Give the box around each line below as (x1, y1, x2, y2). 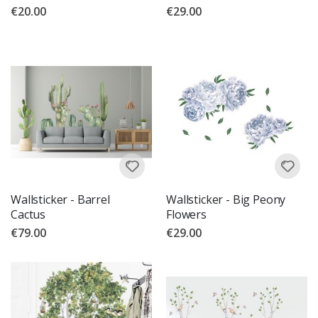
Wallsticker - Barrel (11, 192, 110, 208)
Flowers (166, 207, 207, 223)
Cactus (11, 207, 46, 223)
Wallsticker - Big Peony (166, 192, 286, 208)
